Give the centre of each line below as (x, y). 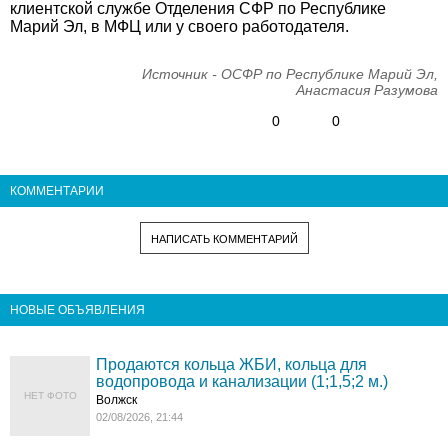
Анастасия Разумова (367, 90)
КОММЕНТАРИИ (57, 190)
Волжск (117, 399)
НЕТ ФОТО (50, 395)
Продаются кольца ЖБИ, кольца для (232, 364)
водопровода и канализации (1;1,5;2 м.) (242, 381)
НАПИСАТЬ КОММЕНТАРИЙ (224, 238)
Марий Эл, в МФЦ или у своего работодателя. (179, 26)
